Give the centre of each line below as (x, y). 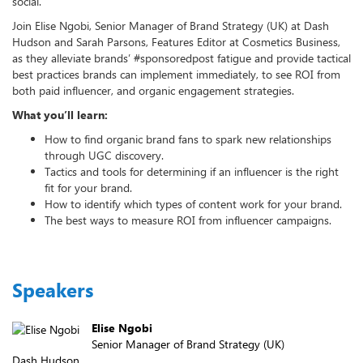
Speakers (53, 290)
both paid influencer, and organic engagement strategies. (153, 90)
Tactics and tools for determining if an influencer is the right (192, 171)
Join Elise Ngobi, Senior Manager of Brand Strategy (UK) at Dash (171, 26)
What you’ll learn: (60, 115)
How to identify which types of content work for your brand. (193, 204)
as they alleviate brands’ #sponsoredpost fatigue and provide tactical (181, 58)
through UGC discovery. (104, 155)
